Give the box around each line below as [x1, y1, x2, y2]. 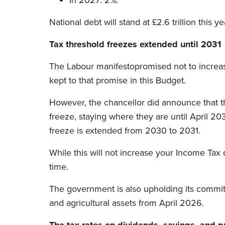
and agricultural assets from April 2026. [49, 196, 204, 209]
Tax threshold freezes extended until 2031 [49, 37, 221, 51]
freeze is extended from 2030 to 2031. [49, 124, 203, 137]
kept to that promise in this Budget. [49, 73, 188, 87]
